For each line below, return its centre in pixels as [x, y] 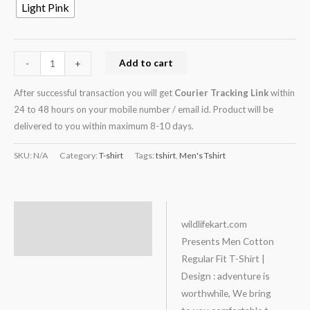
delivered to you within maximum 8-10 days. [104, 126]
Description [48, 215]
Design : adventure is [225, 276]
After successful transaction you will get [94, 92]
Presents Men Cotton [227, 241]
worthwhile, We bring [226, 293]
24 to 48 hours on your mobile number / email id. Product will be [144, 109]
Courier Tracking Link [221, 92]
